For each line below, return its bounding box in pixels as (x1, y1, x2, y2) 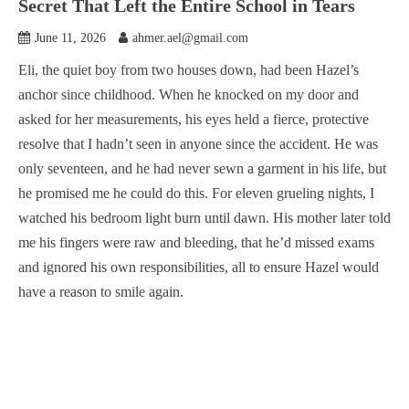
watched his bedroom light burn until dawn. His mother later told (18, 210, 391, 225)
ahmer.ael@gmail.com (132, 31, 248, 45)
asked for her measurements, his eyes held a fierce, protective (18, 111, 369, 127)
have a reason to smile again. (18, 284, 184, 299)
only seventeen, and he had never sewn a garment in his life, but (18, 161, 386, 176)
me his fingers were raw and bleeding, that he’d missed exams (18, 235, 374, 250)
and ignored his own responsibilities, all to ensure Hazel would (18, 259, 379, 275)
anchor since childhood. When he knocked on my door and (18, 87, 359, 102)
